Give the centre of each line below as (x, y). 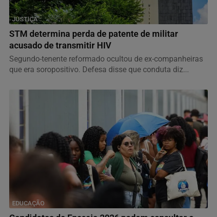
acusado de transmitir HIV (60, 46)
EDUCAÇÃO (28, 203)
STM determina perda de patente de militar (94, 34)
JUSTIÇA (25, 19)
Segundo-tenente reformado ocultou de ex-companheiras (106, 59)
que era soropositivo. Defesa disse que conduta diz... (99, 70)
